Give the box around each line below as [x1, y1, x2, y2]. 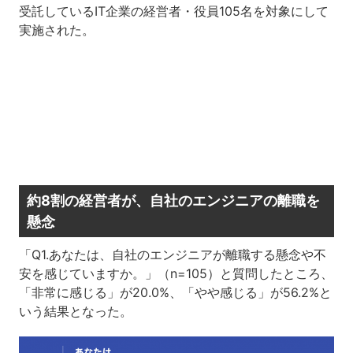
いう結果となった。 [18, 303, 132, 319]
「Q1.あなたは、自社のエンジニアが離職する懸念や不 [18, 246, 326, 262]
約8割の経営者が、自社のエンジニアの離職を [26, 191, 320, 209]
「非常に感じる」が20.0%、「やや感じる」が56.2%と [18, 284, 332, 300]
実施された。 [18, 21, 95, 38]
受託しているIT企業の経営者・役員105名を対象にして [18, 2, 329, 19]
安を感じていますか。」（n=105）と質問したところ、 [18, 265, 333, 281]
